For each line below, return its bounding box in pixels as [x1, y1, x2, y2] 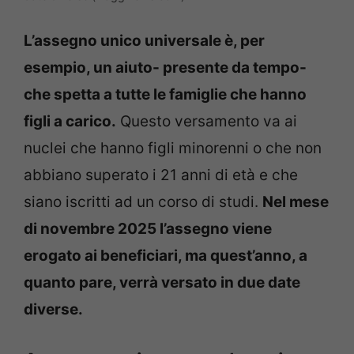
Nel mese [262, 193, 329, 212]
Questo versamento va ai [116, 112, 297, 131]
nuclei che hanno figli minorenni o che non [24, 139, 322, 158]
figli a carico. [24, 112, 116, 131]
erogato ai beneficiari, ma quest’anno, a [24, 247, 307, 265]
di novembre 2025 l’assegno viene [24, 220, 272, 239]
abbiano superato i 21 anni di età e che [24, 166, 298, 185]
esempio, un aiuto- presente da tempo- [24, 58, 307, 77]
